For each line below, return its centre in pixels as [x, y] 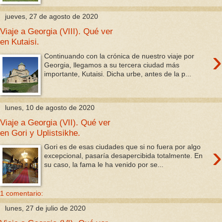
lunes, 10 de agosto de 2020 [50, 107]
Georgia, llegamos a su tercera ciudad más [112, 65]
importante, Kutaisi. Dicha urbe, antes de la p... [118, 74]
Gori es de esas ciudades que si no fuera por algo [123, 147]
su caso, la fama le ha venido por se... [104, 165]
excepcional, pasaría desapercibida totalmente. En [124, 156]
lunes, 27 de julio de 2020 [45, 208]
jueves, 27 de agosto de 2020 [52, 17]
